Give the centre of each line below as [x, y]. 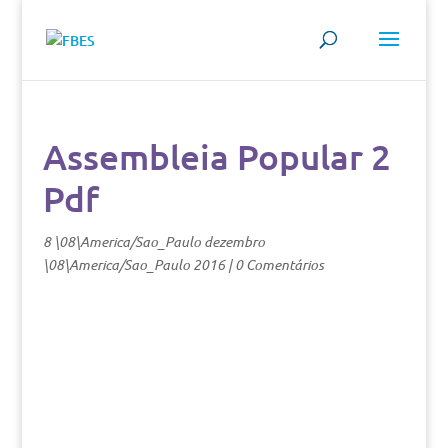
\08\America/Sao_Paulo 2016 [133, 264]
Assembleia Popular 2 [216, 156]
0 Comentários [279, 264]
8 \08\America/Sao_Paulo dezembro [153, 241]
